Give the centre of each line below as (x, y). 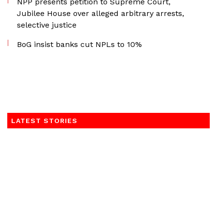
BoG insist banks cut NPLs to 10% (79, 44)
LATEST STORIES (44, 121)
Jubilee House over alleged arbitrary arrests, (101, 13)
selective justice (47, 25)
